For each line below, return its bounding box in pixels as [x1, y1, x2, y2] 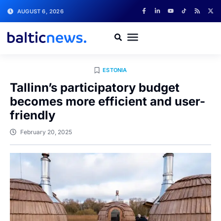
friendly [10, 108, 55, 122]
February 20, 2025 [20, 128, 72, 136]
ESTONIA [103, 67, 127, 74]
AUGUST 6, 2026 [17, 7, 64, 15]
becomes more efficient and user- [10, 94, 205, 109]
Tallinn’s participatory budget [10, 80, 180, 95]
